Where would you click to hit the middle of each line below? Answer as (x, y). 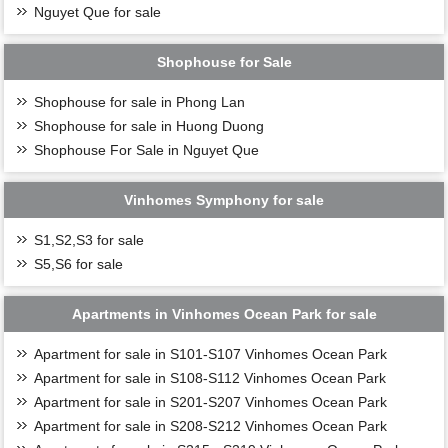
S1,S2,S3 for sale (89, 239)
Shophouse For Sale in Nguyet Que (147, 149)
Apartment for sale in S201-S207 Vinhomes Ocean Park (211, 401)
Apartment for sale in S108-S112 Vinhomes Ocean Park (210, 377)
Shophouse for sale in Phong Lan (140, 101)
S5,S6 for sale (79, 263)
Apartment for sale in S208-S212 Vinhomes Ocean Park (211, 425)
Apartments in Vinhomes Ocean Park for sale (224, 313)
